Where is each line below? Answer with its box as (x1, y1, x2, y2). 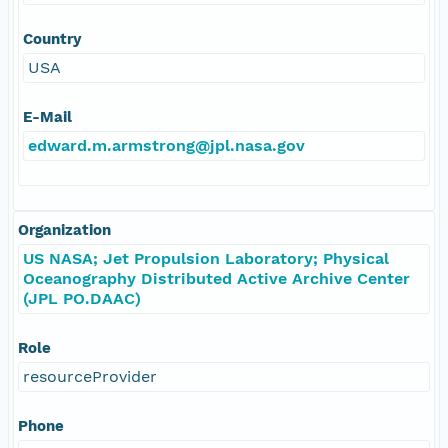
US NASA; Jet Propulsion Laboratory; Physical (23, 248, 389, 268)
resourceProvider (23, 366, 157, 386)
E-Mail (23, 107, 72, 126)
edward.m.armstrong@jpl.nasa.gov (28, 135, 305, 155)
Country (23, 29, 82, 48)
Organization (18, 220, 111, 239)
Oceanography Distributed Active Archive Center (23, 268, 410, 288)
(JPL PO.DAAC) (23, 288, 141, 308)
